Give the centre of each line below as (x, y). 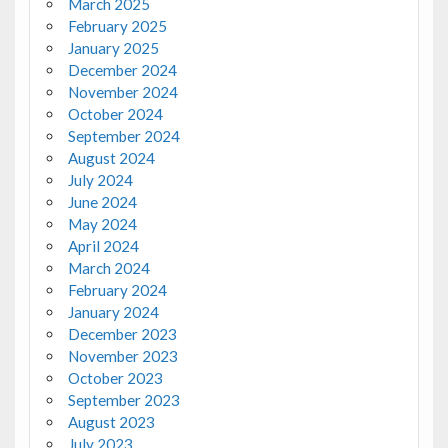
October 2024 (115, 114)
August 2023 (111, 422)
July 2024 (100, 180)
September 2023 (123, 400)
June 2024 (102, 202)
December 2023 (122, 334)
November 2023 (122, 356)
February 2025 (117, 26)
